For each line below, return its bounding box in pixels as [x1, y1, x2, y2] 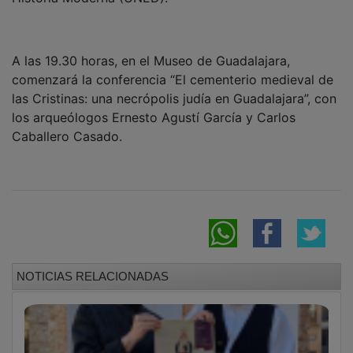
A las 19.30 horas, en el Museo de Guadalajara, [12, 41, 290, 58]
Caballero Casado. [12, 117, 122, 133]
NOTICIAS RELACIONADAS [17, 258, 169, 272]
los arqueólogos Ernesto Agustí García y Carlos [12, 98, 295, 114]
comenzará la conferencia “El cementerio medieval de [12, 60, 333, 76]
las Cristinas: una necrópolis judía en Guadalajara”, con [12, 79, 336, 95]
